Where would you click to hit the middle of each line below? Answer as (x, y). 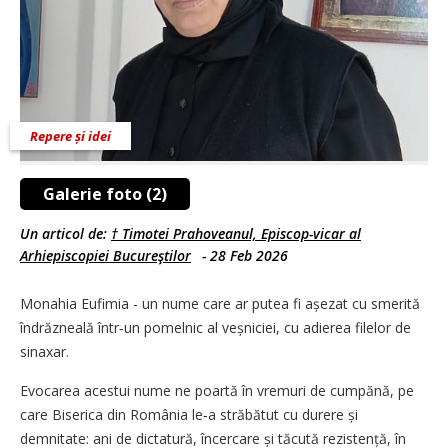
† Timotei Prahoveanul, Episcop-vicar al (236, 233)
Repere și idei (70, 135)
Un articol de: (65, 233)
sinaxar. (44, 351)
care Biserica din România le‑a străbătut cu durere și (189, 414)
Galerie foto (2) (105, 193)
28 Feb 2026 (249, 255)
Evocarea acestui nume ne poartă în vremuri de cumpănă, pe (217, 390)
